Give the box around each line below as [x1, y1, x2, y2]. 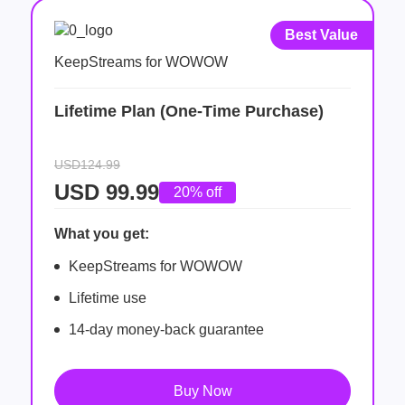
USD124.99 [54, 156, 120, 172]
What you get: [54, 225, 149, 241]
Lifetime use [69, 289, 146, 306]
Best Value [285, 26, 358, 42]
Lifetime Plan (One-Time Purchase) [54, 101, 324, 120]
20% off [174, 184, 221, 200]
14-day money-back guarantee [69, 321, 264, 337]
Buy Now [173, 383, 232, 400]
